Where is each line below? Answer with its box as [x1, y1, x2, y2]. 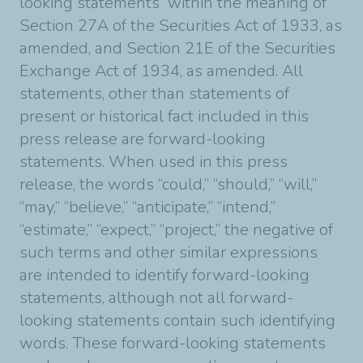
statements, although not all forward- [19, 287, 293, 309]
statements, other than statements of [19, 83, 289, 105]
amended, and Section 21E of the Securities [19, 37, 335, 59]
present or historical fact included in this [19, 105, 309, 127]
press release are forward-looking [19, 128, 266, 150]
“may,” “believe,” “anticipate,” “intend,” [19, 196, 275, 218]
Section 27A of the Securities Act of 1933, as [19, 15, 342, 36]
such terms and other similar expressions [19, 241, 318, 263]
